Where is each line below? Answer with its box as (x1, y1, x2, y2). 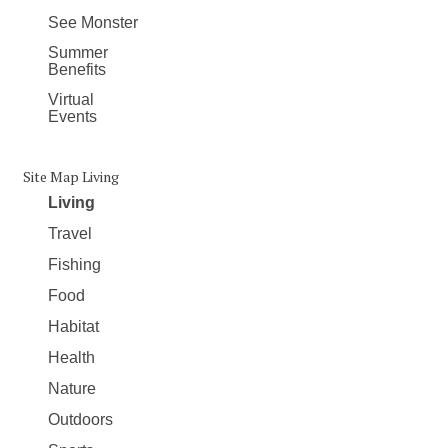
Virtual (48, 90, 94, 108)
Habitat (48, 317, 99, 335)
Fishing (48, 255, 101, 273)
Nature (48, 379, 96, 397)
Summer (48, 43, 108, 61)
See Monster (48, 13, 138, 31)
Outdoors (48, 410, 113, 428)
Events (48, 107, 97, 125)
